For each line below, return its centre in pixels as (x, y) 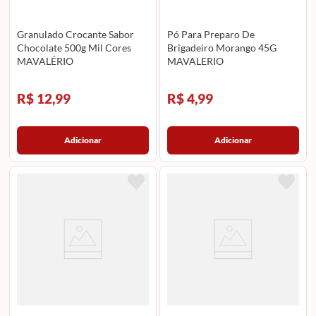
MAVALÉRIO (45, 61)
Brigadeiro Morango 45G (222, 48)
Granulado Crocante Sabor (75, 35)
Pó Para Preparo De (211, 35)
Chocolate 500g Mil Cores (74, 48)
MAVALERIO (196, 61)
